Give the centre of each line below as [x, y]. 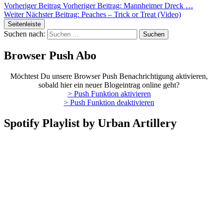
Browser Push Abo [50, 55]
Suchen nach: [25, 34]
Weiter [14, 15]
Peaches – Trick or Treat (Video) [131, 15]
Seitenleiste [24, 24]
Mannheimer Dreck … [158, 6]
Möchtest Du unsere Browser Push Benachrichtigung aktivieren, [109, 76]
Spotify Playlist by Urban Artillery [90, 123]
